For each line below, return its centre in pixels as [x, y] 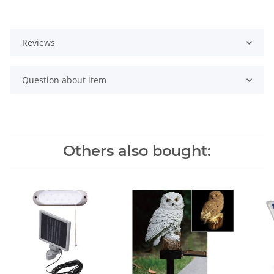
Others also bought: [137, 151]
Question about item [64, 80]
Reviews [39, 43]
